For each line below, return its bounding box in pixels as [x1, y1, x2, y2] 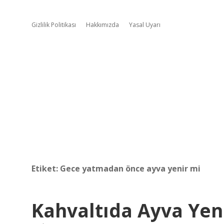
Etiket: [31, 163, 60, 174]
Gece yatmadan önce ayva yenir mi [60, 163, 200, 174]
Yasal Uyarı [129, 20, 160, 29]
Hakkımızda [86, 20, 119, 29]
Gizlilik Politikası [31, 20, 76, 29]
